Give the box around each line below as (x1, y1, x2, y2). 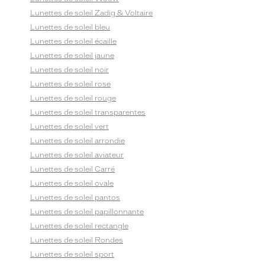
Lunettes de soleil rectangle (30, 222, 128, 230)
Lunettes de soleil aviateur (30, 151, 124, 159)
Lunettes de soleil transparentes (30, 108, 146, 117)
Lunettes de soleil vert (30, 122, 109, 131)
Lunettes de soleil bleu (30, 23, 110, 31)
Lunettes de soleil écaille (30, 37, 117, 46)
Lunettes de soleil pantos (30, 193, 120, 202)
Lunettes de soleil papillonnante (30, 208, 144, 216)
